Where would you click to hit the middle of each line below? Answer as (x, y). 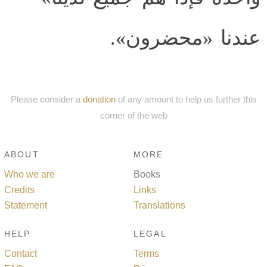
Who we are (30, 175)
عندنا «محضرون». (185, 38)
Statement (26, 206)
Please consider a (46, 99)
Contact (21, 254)
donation (99, 99)
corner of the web (133, 115)
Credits (19, 190)
